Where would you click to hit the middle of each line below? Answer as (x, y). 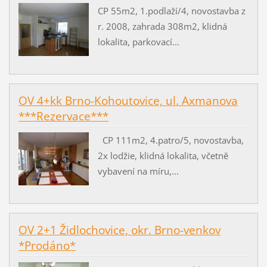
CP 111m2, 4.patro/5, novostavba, (170, 140)
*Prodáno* (47, 246)
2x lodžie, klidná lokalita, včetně (163, 156)
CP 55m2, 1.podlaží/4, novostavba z (171, 11)
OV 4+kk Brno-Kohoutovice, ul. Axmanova (128, 101)
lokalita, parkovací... (138, 42)
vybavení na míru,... (138, 171)
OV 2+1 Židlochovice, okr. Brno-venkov (119, 230)
